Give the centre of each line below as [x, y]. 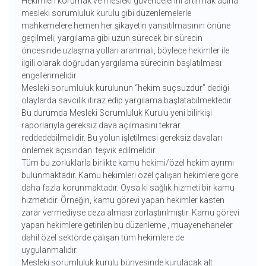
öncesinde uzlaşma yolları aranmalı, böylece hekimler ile [125, 51]
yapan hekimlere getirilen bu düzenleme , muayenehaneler [127, 225]
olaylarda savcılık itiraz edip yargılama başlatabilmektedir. [127, 101]
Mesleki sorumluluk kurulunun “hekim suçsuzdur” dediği [125, 88]
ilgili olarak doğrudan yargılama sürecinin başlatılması [121, 63]
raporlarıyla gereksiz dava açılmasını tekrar [101, 126]
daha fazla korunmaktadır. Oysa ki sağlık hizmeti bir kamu [128, 188]
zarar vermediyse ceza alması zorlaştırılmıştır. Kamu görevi [130, 213]
